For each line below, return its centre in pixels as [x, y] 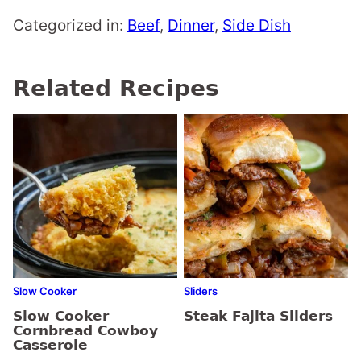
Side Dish [257, 26]
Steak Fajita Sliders [258, 316]
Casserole [50, 345]
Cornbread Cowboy [85, 331]
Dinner [191, 26]
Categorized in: [70, 26]
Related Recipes [116, 89]
